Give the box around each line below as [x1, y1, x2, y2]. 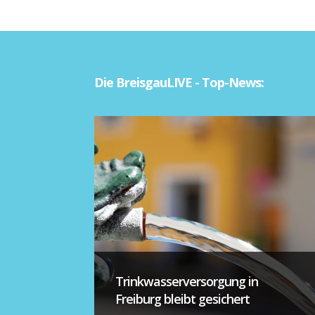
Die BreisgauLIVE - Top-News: [94, 74, 264, 91]
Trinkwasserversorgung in [115, 273, 259, 290]
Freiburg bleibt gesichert [115, 290, 250, 308]
